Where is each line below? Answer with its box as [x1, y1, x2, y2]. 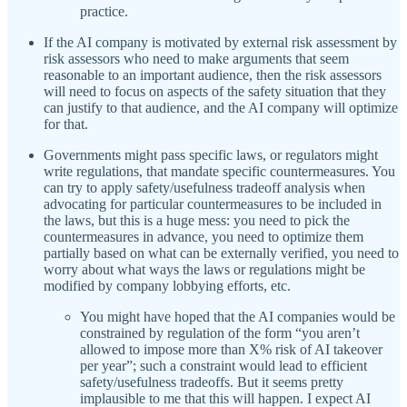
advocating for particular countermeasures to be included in [44, 195, 382, 212]
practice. [80, 3, 128, 19]
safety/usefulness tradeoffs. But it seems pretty [80, 373, 343, 390]
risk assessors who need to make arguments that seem [44, 50, 349, 66]
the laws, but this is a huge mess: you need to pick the [44, 212, 350, 228]
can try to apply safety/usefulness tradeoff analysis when [44, 179, 365, 195]
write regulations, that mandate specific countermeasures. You [44, 163, 395, 179]
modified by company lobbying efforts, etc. [44, 277, 291, 293]
